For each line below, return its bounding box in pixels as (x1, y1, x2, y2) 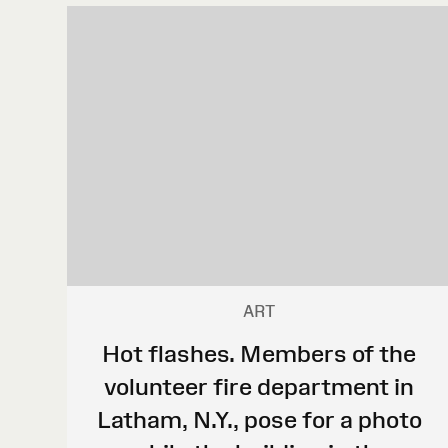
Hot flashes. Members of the (102, 339, 417, 367)
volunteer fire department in (104, 372, 415, 400)
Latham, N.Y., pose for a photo (96, 405, 422, 433)
